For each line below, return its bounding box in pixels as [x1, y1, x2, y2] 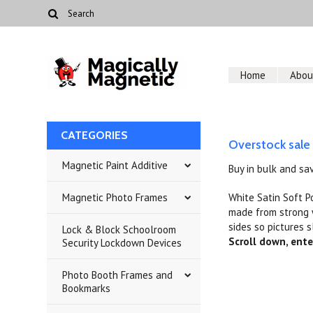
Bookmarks [62, 282, 111, 295]
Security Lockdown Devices [62, 236, 182, 249]
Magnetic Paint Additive [62, 159, 168, 172]
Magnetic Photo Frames [62, 191, 168, 204]
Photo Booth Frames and [62, 268, 173, 282]
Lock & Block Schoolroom [62, 223, 177, 236]
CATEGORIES [61, 129, 129, 142]
